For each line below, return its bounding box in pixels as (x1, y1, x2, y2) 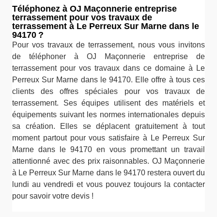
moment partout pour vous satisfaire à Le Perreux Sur (12, 134, 205, 142)
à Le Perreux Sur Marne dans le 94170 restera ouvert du (12, 169, 205, 177)
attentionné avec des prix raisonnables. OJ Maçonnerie (12, 157, 205, 165)
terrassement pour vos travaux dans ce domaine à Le (12, 64, 205, 72)
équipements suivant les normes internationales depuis (12, 110, 205, 119)
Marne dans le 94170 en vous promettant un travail (12, 145, 205, 154)
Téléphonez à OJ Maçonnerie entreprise (12, 4, 177, 14)
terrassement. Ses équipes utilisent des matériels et (12, 99, 205, 107)
